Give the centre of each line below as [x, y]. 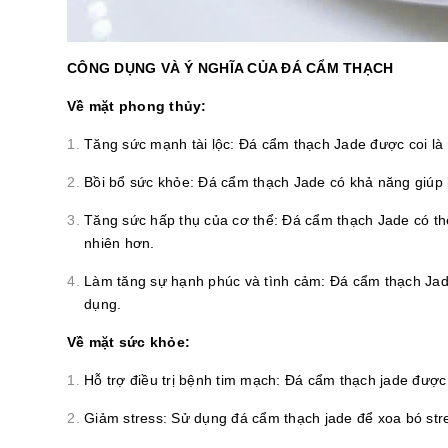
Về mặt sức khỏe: [128, 342]
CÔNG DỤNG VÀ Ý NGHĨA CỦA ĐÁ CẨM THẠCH [230, 68]
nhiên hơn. [119, 243]
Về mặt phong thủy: [137, 106]
